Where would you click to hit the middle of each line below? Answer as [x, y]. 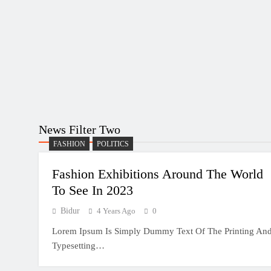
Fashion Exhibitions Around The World [158, 174]
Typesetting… [78, 246]
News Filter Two [80, 129]
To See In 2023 [93, 190]
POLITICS [113, 144]
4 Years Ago [116, 211]
